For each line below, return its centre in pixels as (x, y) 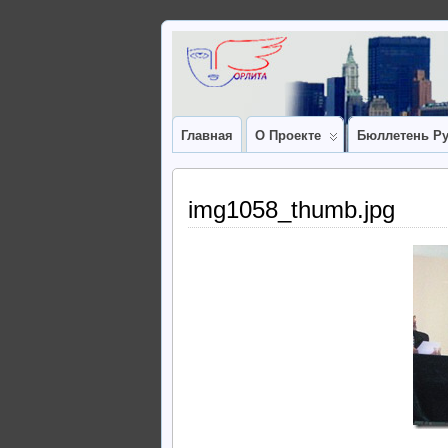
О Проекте (288, 135)
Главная (207, 135)
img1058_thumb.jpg (291, 209)
